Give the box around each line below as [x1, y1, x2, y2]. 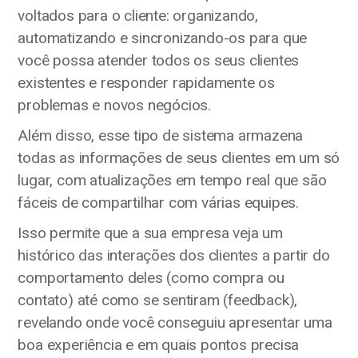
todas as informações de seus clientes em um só [18, 148, 340, 167]
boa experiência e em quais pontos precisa [18, 335, 300, 354]
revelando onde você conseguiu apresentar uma [18, 312, 332, 332]
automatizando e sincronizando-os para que [18, 28, 308, 47]
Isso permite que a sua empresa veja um [18, 223, 283, 242]
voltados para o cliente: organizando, [18, 6, 258, 25]
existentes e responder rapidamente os [18, 73, 275, 92]
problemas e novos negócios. [18, 95, 211, 114]
